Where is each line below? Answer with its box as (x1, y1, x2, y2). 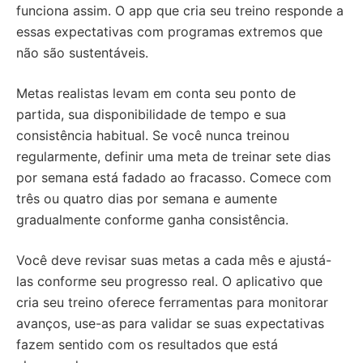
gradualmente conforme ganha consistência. (16, 211, 288, 228)
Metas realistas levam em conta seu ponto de (16, 85, 296, 101)
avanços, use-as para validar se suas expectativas (16, 315, 324, 331)
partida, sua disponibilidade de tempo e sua (16, 106, 286, 122)
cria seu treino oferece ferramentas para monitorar (16, 294, 328, 310)
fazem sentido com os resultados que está (16, 336, 278, 352)
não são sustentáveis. (16, 45, 148, 61)
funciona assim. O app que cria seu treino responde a (16, 2, 344, 19)
